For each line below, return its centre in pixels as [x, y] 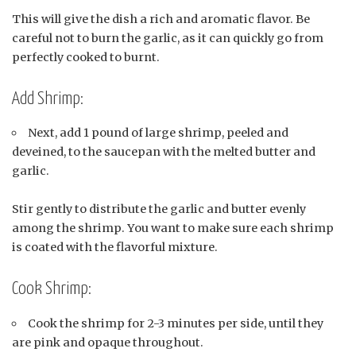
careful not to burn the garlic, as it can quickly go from [168, 38]
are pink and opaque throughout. [108, 342]
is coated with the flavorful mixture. [115, 248]
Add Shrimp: [48, 99]
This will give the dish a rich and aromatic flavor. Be [161, 19]
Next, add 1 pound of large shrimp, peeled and [159, 133]
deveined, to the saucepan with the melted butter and [164, 152]
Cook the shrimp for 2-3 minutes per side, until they [176, 323]
